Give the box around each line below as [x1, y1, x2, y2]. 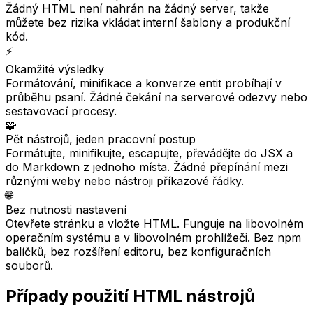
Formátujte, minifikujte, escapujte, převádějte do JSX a [6, 145, 293, 160]
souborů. [6, 258, 53, 272]
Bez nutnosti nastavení [6, 202, 126, 217]
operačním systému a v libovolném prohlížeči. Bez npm [6, 230, 301, 245]
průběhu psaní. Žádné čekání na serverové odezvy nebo [6, 89, 307, 104]
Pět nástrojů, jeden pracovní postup [6, 131, 196, 146]
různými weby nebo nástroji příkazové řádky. [6, 173, 244, 188]
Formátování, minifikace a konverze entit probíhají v [6, 75, 282, 90]
